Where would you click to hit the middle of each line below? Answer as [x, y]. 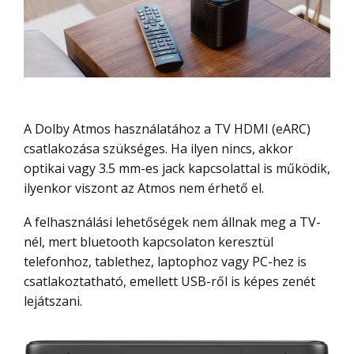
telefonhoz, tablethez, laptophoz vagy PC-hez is [165, 261]
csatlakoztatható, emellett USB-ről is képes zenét [169, 281]
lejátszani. [53, 301]
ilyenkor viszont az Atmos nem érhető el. [144, 188]
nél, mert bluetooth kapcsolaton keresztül [149, 241]
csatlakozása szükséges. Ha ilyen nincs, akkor [158, 148]
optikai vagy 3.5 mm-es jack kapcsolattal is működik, [177, 168]
